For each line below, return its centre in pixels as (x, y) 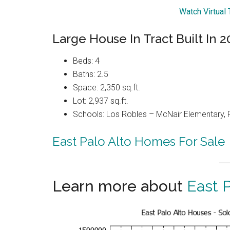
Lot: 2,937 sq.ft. (101, 101)
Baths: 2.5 (91, 74)
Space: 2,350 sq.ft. (107, 87)
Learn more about (120, 186)
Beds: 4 (86, 61)
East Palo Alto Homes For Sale (139, 141)
